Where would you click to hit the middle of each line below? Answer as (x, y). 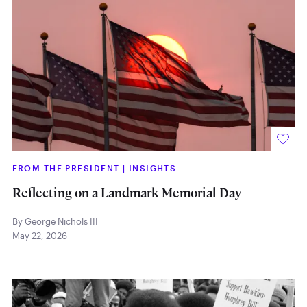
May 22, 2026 (39, 235)
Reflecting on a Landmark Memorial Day (126, 193)
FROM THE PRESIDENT (67, 168)
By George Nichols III (55, 221)
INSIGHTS (152, 168)
